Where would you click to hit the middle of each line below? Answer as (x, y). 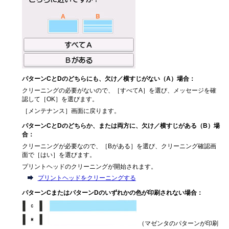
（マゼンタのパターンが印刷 (178, 223)
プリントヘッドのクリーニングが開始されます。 (90, 166)
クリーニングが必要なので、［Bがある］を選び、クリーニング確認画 (119, 146)
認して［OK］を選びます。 (60, 99)
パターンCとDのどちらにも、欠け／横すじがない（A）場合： (109, 79)
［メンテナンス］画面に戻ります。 (71, 111)
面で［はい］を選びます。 (59, 154)
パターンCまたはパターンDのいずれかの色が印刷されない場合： (113, 193)
